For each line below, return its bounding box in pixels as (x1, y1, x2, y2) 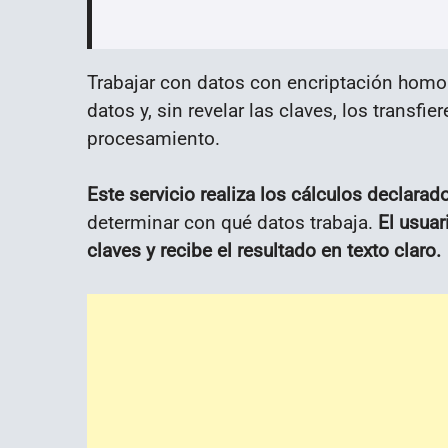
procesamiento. (87, 126, 220, 150)
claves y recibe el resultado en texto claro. (87, 239, 441, 263)
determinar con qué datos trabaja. (87, 211, 373, 235)
